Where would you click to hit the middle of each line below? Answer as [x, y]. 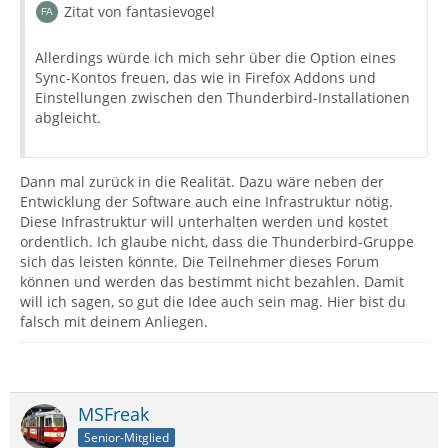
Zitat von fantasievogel [139, 11]
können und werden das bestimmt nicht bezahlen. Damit [212, 281]
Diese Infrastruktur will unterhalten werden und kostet [204, 221]
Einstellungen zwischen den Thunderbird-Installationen [222, 97]
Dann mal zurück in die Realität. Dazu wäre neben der [202, 181]
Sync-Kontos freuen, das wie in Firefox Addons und [205, 77]
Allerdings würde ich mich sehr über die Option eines [215, 57]
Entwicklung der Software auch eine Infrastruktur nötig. [206, 201]
